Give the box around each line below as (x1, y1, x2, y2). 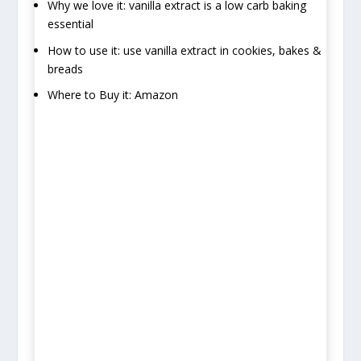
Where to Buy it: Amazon (47, 87, 178, 103)
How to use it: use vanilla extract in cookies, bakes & (47, 42, 322, 58)
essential (47, 15, 93, 31)
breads (47, 60, 83, 77)
